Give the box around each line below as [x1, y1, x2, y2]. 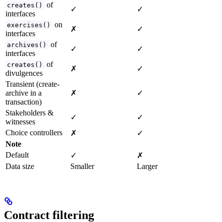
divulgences [5, 68, 43, 77]
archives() [7, 41, 47, 49]
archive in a [5, 88, 42, 97]
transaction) [5, 97, 42, 106]
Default [5, 150, 29, 159]
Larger [137, 162, 158, 170]
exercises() [7, 21, 51, 29]
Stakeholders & [5, 108, 54, 117]
